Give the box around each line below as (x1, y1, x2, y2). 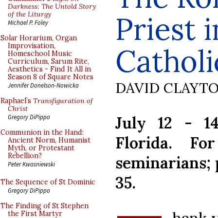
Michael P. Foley (8, 18, 48, 26)
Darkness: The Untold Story (8, 2, 96, 11)
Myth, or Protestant (8, 144, 74, 152)
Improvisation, (8, 41, 55, 50)
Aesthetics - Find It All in (8, 65, 91, 73)
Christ (8, 104, 28, 113)
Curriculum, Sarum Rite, (8, 57, 89, 66)
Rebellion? (8, 151, 42, 160)
